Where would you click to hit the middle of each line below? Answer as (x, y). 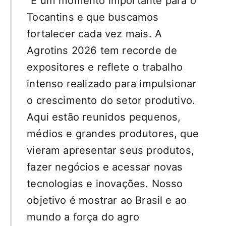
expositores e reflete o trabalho (105, 67)
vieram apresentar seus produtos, (110, 150)
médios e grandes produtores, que (113, 133)
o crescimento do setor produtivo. (111, 100)
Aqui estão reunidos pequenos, (104, 117)
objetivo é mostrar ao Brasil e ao (107, 200)
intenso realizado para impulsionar (112, 83)
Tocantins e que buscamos (93, 17)
